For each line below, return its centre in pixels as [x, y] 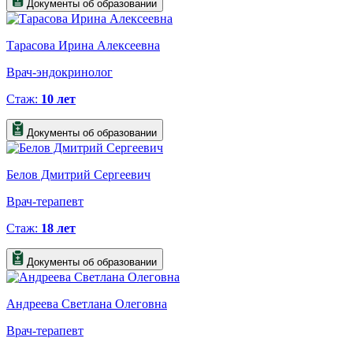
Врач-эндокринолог [59, 72]
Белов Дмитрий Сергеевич [78, 174]
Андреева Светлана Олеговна [87, 303]
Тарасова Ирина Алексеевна [83, 45]
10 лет [58, 98]
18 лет [58, 228]
